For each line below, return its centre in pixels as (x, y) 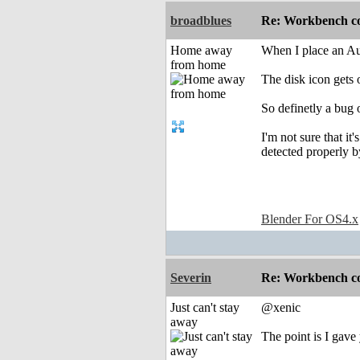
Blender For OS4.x (310, 219)
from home (198, 65)
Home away (201, 51)
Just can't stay (205, 308)
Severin (191, 278)
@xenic (281, 308)
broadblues (201, 21)
